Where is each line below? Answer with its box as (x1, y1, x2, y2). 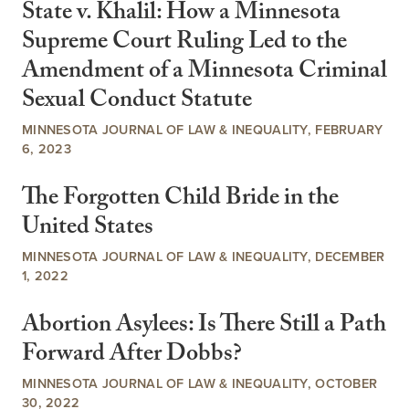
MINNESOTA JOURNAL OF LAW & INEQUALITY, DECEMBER (22, 246, 385, 266)
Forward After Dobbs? (22, 336, 242, 376)
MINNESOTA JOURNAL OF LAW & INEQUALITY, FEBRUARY (22, 119, 383, 139)
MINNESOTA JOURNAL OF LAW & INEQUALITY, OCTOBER (22, 373, 378, 393)
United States (22, 208, 153, 249)
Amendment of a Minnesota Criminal (22, 52, 387, 93)
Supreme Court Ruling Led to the (22, 23, 347, 64)
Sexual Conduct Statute (22, 81, 252, 122)
